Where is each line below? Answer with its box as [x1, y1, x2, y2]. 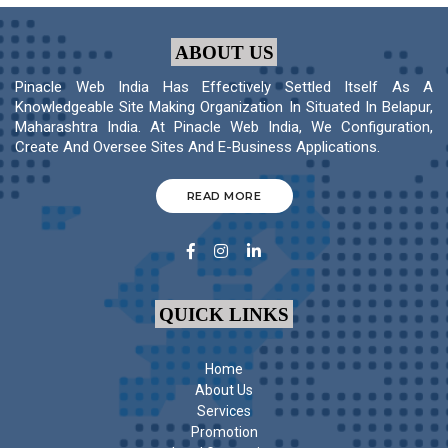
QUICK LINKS [159, 303, 289, 325]
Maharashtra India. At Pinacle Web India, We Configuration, [15, 118, 433, 137]
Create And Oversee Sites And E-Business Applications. [15, 138, 380, 157]
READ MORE [186, 188, 262, 203]
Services [197, 403, 251, 420]
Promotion [190, 424, 258, 441]
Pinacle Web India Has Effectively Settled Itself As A [15, 78, 433, 97]
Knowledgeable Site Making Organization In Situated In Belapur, [15, 98, 433, 117]
